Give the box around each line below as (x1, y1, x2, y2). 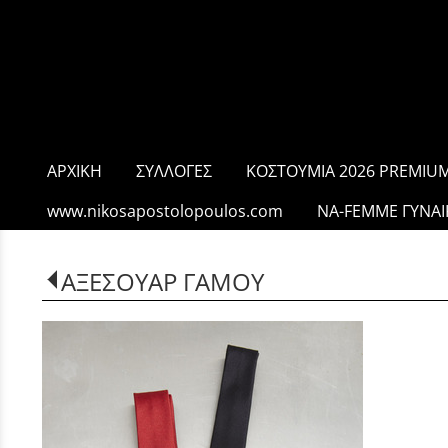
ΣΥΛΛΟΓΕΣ (136, 160, 212, 182)
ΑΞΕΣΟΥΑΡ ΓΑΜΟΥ (61, 265, 265, 298)
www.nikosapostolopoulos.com (47, 200, 283, 222)
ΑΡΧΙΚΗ (47, 160, 102, 182)
